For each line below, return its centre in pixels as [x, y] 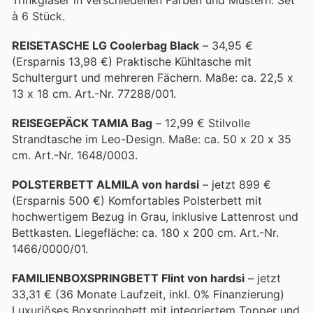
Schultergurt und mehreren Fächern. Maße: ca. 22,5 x [153, 77]
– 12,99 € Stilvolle [201, 123]
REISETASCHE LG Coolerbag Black [105, 45]
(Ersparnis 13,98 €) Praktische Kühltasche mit [132, 61]
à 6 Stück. [38, 16]
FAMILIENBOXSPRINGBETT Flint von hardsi [128, 278]
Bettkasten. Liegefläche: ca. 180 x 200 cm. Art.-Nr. [145, 233]
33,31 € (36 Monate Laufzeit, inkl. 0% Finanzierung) [148, 294]
